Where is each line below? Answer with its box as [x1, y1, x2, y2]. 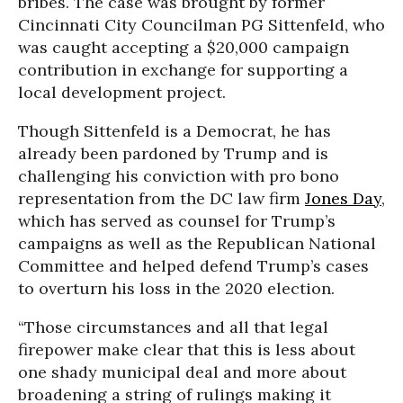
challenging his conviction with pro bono [18, 166, 339, 186]
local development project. [18, 82, 226, 103]
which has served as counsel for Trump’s [18, 210, 336, 231]
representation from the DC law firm [18, 188, 305, 209]
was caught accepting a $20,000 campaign [18, 37, 349, 58]
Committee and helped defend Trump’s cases [18, 255, 369, 276]
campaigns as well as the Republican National [18, 233, 376, 254]
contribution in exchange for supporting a [18, 59, 348, 80]
